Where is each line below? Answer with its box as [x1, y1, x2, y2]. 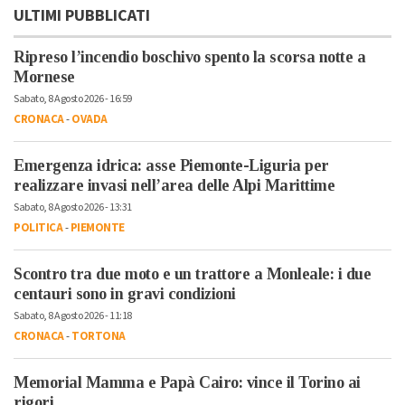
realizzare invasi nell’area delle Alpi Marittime [14, 176, 334, 195]
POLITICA [14, 220, 62, 237]
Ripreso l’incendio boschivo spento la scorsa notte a [14, 48, 365, 67]
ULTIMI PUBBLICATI [14, 5, 150, 28]
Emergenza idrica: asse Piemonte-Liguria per [14, 156, 329, 175]
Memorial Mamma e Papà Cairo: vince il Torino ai [14, 373, 361, 392]
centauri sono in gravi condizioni [14, 285, 236, 304]
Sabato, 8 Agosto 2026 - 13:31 [14, 200, 132, 216]
